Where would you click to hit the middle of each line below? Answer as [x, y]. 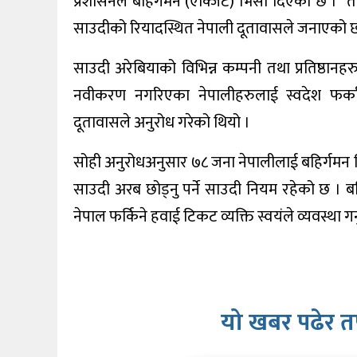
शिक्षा [25, 46]
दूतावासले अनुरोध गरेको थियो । [162, 123]
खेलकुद [31, 8]
